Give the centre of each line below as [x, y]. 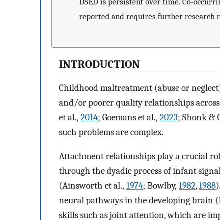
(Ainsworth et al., [93, 185]
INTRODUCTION [99, 64]
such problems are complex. [111, 132]
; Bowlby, [161, 185]
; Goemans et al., [129, 118]
